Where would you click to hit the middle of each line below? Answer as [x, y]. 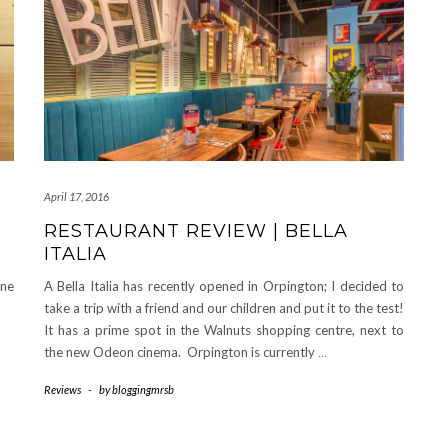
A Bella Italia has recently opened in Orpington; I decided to [224, 286]
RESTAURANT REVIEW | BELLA [196, 231]
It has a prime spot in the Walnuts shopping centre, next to [224, 330]
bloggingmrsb [143, 390]
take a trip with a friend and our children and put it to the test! [224, 308]
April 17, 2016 [76, 197]
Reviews [62, 390]
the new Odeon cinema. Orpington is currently [181, 352]
